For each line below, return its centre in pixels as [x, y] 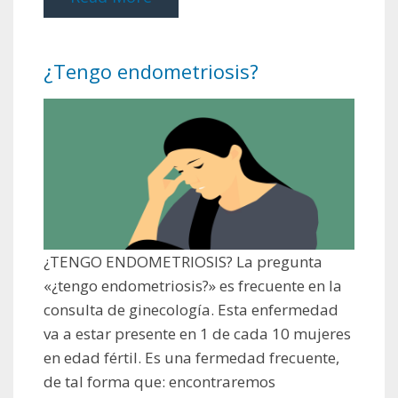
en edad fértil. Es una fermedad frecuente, [191, 358]
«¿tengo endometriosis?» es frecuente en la [193, 286]
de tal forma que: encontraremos [159, 382]
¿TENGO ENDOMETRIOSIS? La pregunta [183, 262]
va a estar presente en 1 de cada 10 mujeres [197, 334]
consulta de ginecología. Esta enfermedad [191, 310]
